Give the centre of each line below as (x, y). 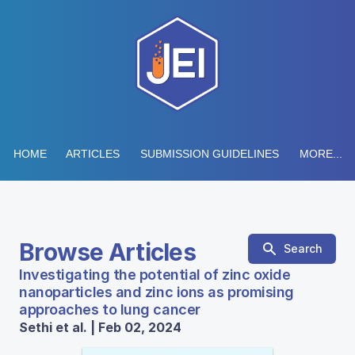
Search (303, 248)
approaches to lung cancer (110, 309)
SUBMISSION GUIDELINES (209, 154)
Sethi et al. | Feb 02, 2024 (100, 327)
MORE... (321, 154)
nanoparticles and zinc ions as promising (157, 292)
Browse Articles (107, 252)
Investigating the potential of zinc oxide (155, 275)
